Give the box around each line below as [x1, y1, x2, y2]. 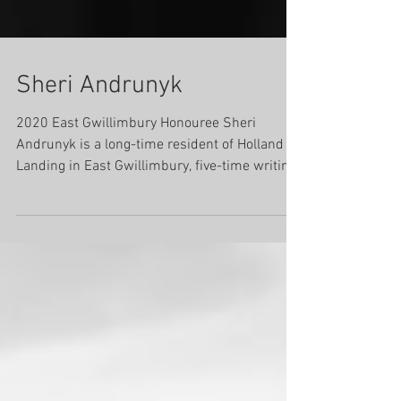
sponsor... [16, 238, 75, 256]
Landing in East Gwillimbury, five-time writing [16, 217, 296, 235]
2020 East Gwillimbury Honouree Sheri [16, 174, 256, 192]
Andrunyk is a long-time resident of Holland [16, 195, 284, 213]
